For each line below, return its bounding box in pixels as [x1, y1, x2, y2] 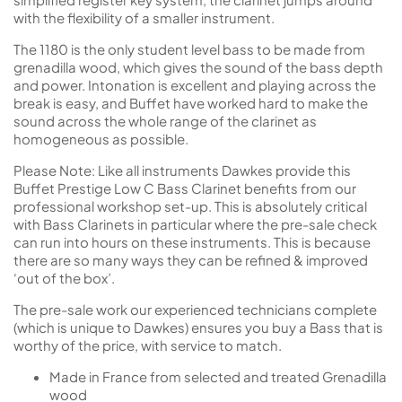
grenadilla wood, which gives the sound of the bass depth [13, 58, 383, 75]
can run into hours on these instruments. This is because [13, 233, 371, 250]
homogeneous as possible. [13, 130, 188, 147]
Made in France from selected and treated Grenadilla [49, 368, 387, 385]
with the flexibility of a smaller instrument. [13, 9, 275, 26]
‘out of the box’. [13, 269, 115, 286]
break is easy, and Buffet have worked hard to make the [13, 94, 368, 111]
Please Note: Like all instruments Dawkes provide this [13, 162, 351, 179]
